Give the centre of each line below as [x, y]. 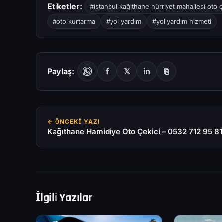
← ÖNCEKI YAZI [73, 122]
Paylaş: [61, 71]
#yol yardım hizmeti [182, 22]
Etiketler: [65, 6]
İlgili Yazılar [64, 198]
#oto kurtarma [74, 22]
